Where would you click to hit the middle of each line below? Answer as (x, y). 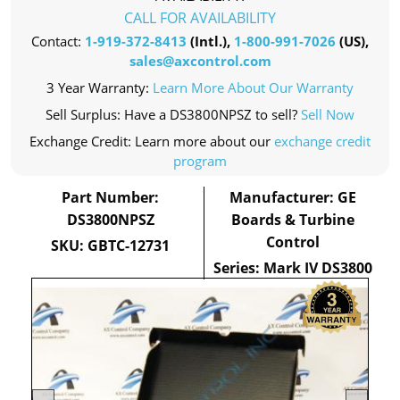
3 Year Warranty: (100, 87)
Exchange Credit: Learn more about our (152, 141)
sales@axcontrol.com (200, 61)
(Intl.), (210, 41)
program (200, 161)
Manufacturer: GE (293, 197)
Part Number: (111, 197)
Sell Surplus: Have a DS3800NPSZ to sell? (173, 114)
